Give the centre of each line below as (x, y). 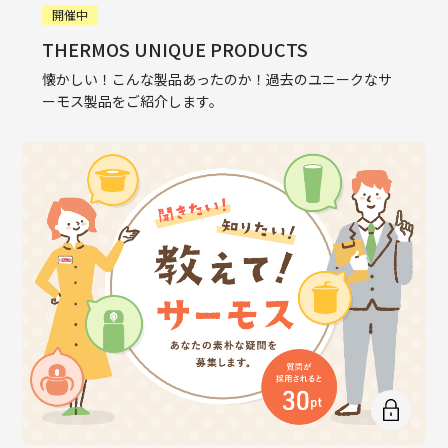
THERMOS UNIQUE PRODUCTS (175, 49)
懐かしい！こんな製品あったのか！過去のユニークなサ (217, 79)
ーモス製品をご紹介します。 (133, 101)
